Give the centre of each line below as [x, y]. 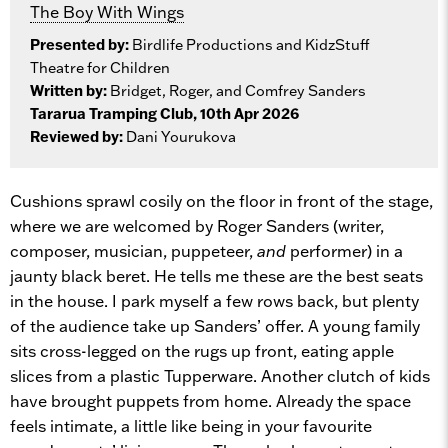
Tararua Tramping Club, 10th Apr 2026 [164, 113]
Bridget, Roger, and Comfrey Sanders [238, 90]
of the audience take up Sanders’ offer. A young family [215, 325]
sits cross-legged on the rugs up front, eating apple [202, 350]
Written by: [70, 90]
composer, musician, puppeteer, [133, 250]
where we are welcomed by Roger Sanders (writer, [197, 225]
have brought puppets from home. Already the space [210, 400]
